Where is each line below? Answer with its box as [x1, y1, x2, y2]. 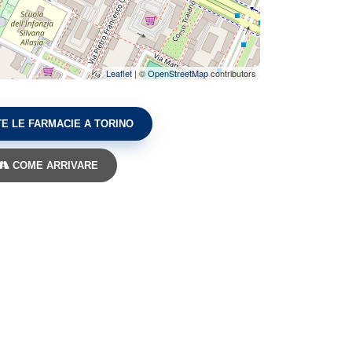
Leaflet [106, 67, 132, 79]
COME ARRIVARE [9, 159, 98, 171]
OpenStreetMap [148, 67, 208, 79]
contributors [208, 67, 256, 79]
